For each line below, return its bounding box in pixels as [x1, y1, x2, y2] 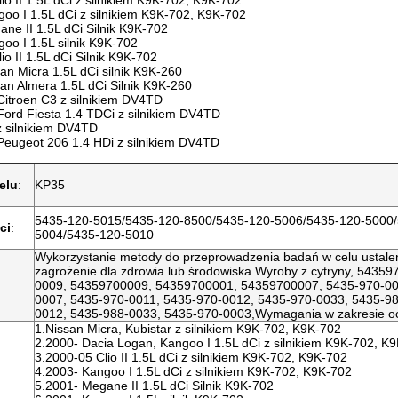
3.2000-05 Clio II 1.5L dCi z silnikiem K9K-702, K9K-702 [35, 350, 347, 364]
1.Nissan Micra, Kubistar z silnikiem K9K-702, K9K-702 [35, 322, 341, 336]
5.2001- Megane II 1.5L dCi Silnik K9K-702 [35, 378, 274, 393]
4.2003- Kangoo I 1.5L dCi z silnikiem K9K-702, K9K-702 [35, 364, 352, 378]
